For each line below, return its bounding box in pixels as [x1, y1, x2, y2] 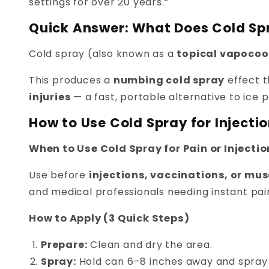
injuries [29, 90, 71, 104]
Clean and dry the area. [87, 238, 213, 252]
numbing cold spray [113, 73, 225, 88]
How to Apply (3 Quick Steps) [29, 211, 190, 226]
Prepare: [41, 238, 88, 252]
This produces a [29, 73, 113, 88]
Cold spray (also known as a [29, 47, 177, 61]
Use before [29, 168, 89, 183]
